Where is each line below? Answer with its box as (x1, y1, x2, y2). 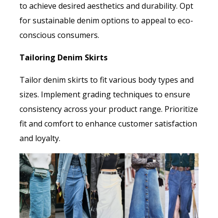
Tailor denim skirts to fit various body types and (19, 74, 194, 86)
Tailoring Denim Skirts (19, 52, 108, 63)
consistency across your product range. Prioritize (19, 104, 198, 115)
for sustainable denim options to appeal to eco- (19, 15, 193, 26)
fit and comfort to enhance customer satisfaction (19, 118, 197, 129)
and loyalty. (19, 133, 60, 144)
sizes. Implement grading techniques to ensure (19, 89, 190, 100)
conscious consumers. (19, 30, 99, 41)
